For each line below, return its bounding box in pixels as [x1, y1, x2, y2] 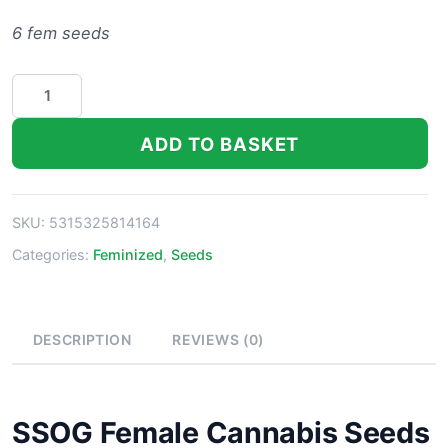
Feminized [93, 246, 163, 264]
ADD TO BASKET [140, 132, 300, 155]
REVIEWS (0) [172, 331, 265, 348]
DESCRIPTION [32, 331, 132, 348]
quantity [11, 171, 75, 192]
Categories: [12, 246, 93, 264]
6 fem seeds [12, 22, 110, 43]
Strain [11, 99, 56, 120]
